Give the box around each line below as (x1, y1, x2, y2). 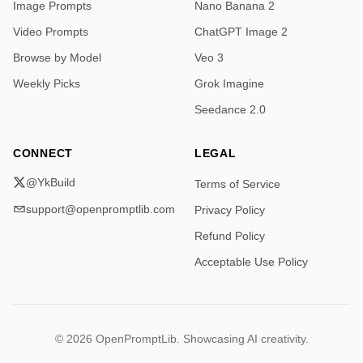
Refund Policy (194, 229, 265, 243)
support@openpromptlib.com (26, 203, 175, 216)
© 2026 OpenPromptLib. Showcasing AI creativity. (54, 332, 309, 346)
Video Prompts (13, 25, 88, 39)
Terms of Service (194, 177, 280, 191)
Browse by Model (13, 51, 101, 65)
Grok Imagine (194, 77, 264, 91)
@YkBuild (26, 176, 75, 190)
